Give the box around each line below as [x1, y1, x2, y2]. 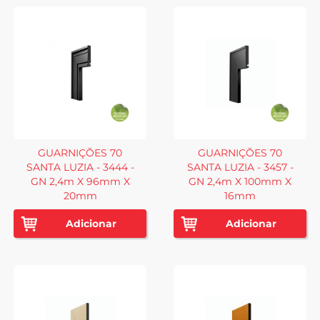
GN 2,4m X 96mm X [30, 174, 130, 188]
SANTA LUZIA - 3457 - [186, 160, 294, 174]
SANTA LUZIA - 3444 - [26, 160, 134, 174]
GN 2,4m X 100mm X [189, 174, 291, 188]
